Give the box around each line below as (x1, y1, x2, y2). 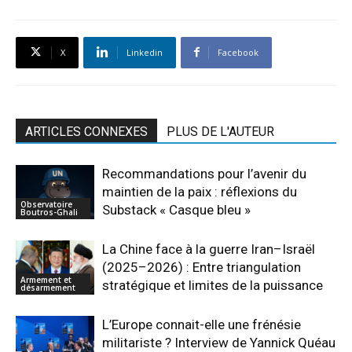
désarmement (20, 281, 75, 293)
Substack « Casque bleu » (102, 201, 251, 218)
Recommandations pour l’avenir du (102, 165, 306, 181)
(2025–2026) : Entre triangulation (102, 258, 301, 275)
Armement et (20, 273, 71, 285)
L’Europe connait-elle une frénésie (102, 316, 301, 332)
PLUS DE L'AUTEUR (167, 123, 274, 139)
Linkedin (126, 46, 163, 58)
